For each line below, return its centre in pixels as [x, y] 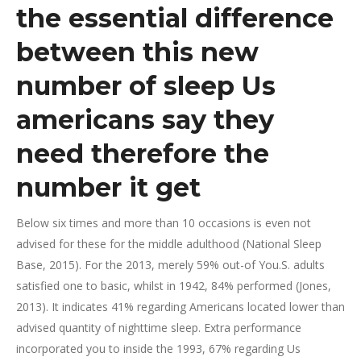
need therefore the [143, 154]
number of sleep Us [146, 86]
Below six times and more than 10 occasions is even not [164, 223]
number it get [108, 187]
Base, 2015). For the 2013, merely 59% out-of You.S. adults [170, 265]
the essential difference [175, 18]
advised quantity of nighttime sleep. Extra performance [159, 328]
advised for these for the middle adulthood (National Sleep [169, 244]
